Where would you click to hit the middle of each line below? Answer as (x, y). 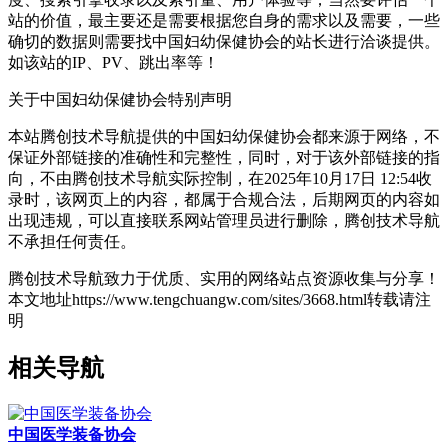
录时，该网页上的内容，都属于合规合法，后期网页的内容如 (224, 200)
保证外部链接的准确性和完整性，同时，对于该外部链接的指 (224, 158)
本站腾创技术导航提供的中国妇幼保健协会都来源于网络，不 (224, 137)
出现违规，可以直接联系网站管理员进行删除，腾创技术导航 (224, 221)
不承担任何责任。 (72, 242)
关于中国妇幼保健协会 (88, 100)
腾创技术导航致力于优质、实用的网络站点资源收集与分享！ (224, 279)
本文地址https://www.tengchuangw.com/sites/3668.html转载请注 (219, 300)
